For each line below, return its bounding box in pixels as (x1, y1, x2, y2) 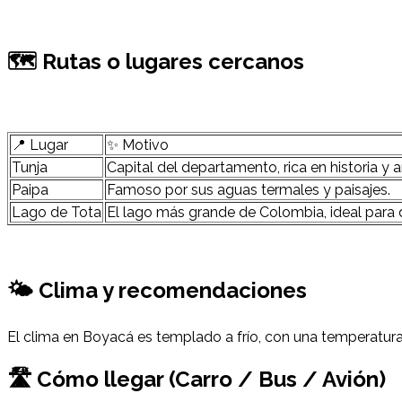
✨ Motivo (107, 135, 169, 153)
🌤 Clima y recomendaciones (7, 276, 307, 303)
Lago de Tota (12, 203, 101, 221)
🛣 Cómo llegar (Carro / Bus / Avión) (7, 366, 386, 393)
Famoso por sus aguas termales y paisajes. (107, 180, 390, 198)
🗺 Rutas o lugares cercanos (7, 48, 304, 74)
